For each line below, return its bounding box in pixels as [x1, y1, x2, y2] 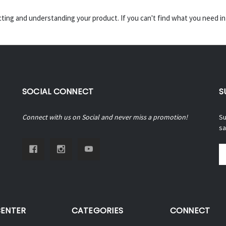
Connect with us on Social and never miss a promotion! [22, 112, 188, 122]
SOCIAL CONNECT [22, 85, 94, 97]
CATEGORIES [71, 204, 123, 216]
